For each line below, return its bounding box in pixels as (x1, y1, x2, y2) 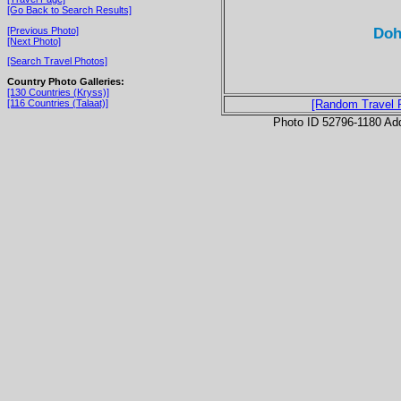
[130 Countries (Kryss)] (7, 86, 109, 98)
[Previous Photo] (7, 24, 79, 36)
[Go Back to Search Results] (7, 4, 132, 15)
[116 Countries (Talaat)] (7, 97, 108, 108)
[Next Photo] (7, 35, 61, 47)
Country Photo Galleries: (7, 75, 124, 87)
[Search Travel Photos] (7, 55, 107, 67)
